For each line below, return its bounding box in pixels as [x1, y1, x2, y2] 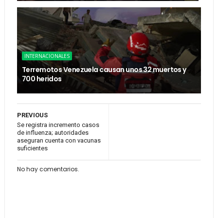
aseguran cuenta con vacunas [17, 137, 101, 144]
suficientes [17, 145, 48, 152]
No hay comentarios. [17, 165, 79, 173]
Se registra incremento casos [17, 121, 99, 128]
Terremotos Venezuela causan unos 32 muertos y [21, 65, 186, 74]
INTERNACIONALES [24, 53, 70, 59]
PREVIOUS [17, 111, 48, 119]
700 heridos [21, 74, 62, 84]
